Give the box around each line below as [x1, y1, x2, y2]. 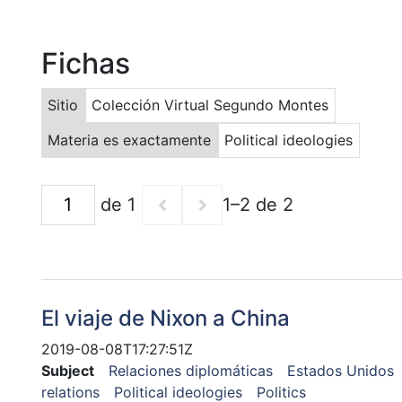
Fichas [40, 45, 130, 81]
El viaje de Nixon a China [40, 304, 290, 331]
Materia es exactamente [48, 131, 212, 150]
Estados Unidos [286, 361, 394, 380]
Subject [40, 361, 94, 380]
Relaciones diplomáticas [108, 361, 273, 380]
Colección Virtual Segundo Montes [92, 96, 329, 115]
